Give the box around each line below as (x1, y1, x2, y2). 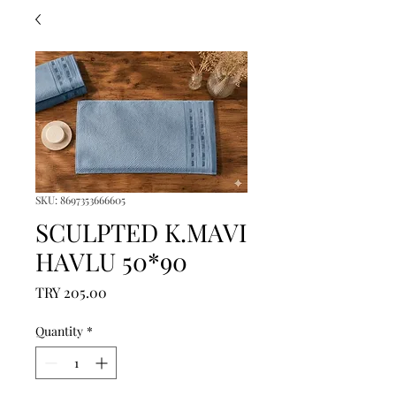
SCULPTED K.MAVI (35, 216, 247, 248)
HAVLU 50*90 (35, 245, 187, 278)
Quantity (35, 323, 83, 339)
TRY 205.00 (35, 283, 107, 301)
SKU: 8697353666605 (35, 193, 126, 207)
